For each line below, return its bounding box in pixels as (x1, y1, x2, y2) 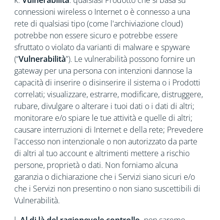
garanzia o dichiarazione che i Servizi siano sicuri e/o (14, 171, 195, 182)
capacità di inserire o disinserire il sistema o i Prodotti (14, 77, 200, 88)
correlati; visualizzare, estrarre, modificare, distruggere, (14, 89, 203, 100)
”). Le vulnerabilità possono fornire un (65, 54, 195, 64)
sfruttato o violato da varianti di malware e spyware (14, 42, 190, 53)
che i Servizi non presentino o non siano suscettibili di (14, 183, 200, 194)
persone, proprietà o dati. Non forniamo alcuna (14, 160, 178, 170)
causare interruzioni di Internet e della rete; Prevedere (14, 124, 203, 135)
